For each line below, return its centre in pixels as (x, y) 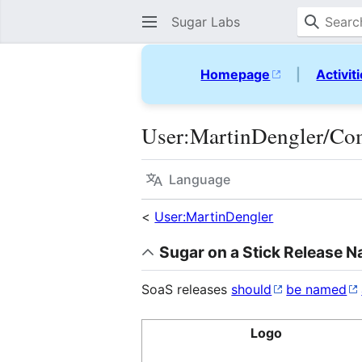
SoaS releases (187, 289)
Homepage (236, 74)
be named (317, 289)
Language (200, 179)
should (252, 289)
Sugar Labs (206, 22)
